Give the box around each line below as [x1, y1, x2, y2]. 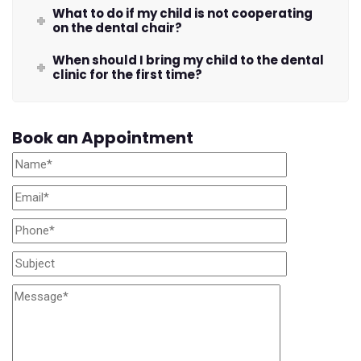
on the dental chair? [52, 19, 183, 37]
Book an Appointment [12, 126, 193, 149]
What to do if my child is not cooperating [52, 5, 313, 23]
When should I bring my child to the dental [52, 52, 325, 69]
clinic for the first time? [52, 66, 203, 84]
